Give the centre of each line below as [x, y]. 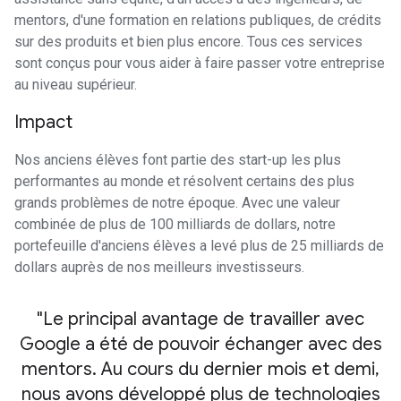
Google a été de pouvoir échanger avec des [200, 344]
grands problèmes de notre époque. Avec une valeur [177, 203]
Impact [43, 122]
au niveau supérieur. [76, 85]
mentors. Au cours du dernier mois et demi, [200, 369]
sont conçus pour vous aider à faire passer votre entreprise [200, 63]
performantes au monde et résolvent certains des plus [184, 181]
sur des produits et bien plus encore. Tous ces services [188, 42]
